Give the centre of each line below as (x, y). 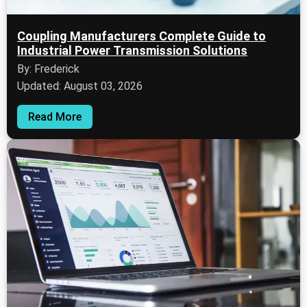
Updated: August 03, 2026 (80, 86)
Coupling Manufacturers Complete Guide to (142, 36)
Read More (55, 117)
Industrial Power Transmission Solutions (132, 51)
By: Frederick (48, 69)
